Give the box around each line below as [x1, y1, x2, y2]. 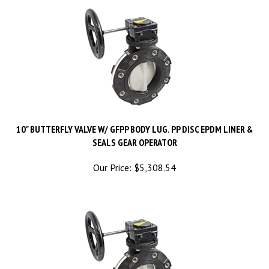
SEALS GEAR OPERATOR [92, 125, 177, 137]
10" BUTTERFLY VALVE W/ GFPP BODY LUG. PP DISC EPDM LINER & [16, 112, 253, 124]
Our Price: [93, 150, 131, 162]
